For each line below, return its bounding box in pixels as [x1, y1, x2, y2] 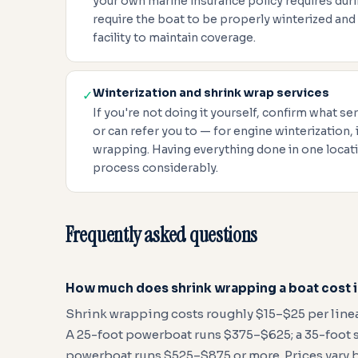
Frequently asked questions [66, 221, 258, 249]
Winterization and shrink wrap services [93, 86, 329, 100]
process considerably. [93, 161, 218, 175]
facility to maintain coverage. [93, 30, 256, 45]
